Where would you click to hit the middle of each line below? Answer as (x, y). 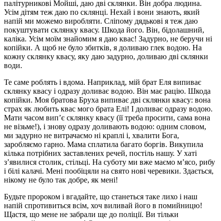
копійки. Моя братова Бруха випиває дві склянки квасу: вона (107, 100)
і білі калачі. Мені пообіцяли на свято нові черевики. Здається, (109, 171)
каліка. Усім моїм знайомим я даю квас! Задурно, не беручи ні (108, 38)
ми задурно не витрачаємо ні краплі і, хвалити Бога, (92, 135)
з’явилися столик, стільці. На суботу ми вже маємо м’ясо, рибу (110, 162)
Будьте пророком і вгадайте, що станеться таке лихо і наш (101, 196)
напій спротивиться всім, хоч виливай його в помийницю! (103, 205)
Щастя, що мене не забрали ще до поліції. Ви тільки (91, 214)
